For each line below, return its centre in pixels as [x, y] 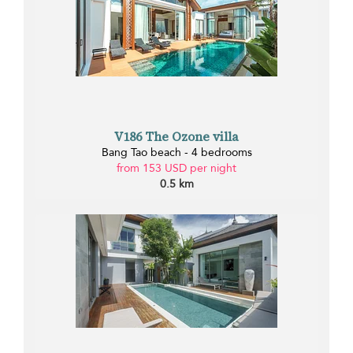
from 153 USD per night [176, 168]
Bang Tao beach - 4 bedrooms [176, 152]
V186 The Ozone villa [176, 136]
